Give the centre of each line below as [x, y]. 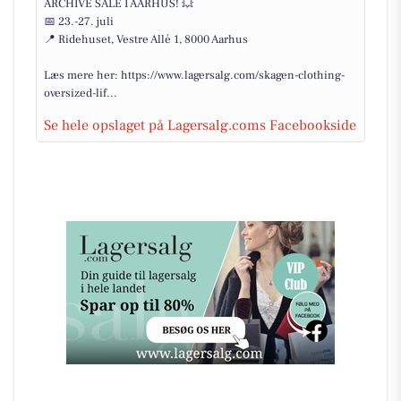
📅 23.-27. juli [79, 21]
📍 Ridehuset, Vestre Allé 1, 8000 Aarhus [146, 39]
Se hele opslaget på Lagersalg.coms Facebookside [200, 125]
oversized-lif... [81, 93]
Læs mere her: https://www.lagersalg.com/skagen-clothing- [194, 75]
